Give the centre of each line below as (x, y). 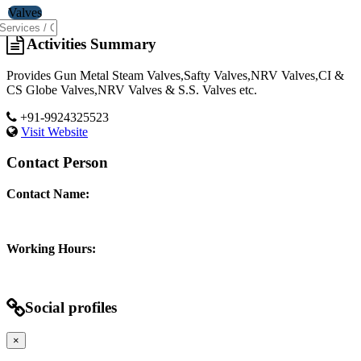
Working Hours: (51, 249)
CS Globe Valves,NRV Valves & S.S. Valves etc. (133, 89)
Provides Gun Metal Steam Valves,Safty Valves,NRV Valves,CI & (175, 75)
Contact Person (57, 163)
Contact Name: (48, 194)
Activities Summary (90, 44)
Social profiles (71, 307)
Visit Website (54, 131)
